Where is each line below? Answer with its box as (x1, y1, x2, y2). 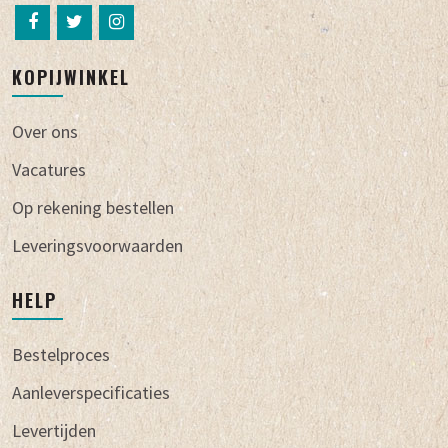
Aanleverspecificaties (12, 381, 170, 405)
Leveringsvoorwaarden (12, 234, 183, 258)
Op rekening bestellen (12, 196, 174, 220)
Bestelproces (12, 343, 110, 367)
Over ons (12, 120, 78, 144)
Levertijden (12, 419, 96, 443)
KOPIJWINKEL (12, 64, 130, 91)
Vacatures (12, 158, 86, 182)
